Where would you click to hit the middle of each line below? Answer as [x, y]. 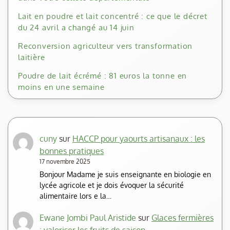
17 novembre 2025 [65, 162]
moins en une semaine [62, 87]
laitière [32, 57]
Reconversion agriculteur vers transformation [106, 46]
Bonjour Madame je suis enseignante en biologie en [125, 175]
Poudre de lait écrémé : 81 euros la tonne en [103, 76]
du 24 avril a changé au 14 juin [76, 28]
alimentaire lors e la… [75, 196]
